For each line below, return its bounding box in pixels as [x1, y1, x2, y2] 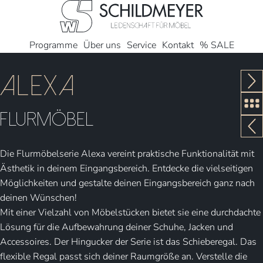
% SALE [199, 38, 234, 52]
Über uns [83, 38, 121, 52]
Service [126, 38, 156, 52]
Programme [29, 38, 77, 52]
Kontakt [161, 38, 194, 52]
